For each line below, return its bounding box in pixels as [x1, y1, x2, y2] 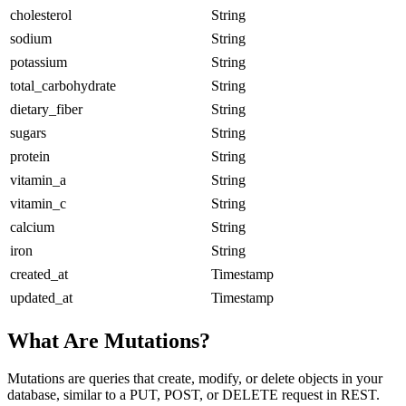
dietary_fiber [10, 101, 82, 117]
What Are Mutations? [7, 328, 210, 353]
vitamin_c [10, 195, 66, 211]
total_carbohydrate [10, 77, 116, 93]
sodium [10, 30, 52, 46]
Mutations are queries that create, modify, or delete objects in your [7, 371, 382, 387]
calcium [10, 218, 54, 235]
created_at [10, 266, 68, 282]
